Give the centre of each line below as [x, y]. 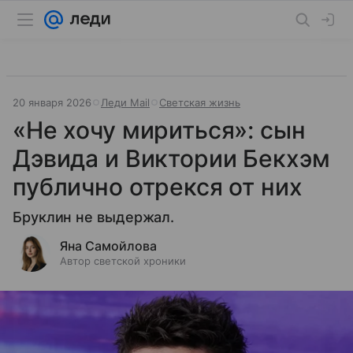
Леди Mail [125, 102]
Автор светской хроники [123, 261]
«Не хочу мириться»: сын [159, 130]
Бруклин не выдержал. [94, 217]
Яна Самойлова [108, 246]
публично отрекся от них [158, 187]
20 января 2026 [52, 102]
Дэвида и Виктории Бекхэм [171, 158]
